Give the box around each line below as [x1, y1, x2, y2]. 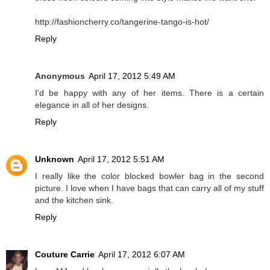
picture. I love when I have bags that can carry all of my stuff [35, 183, 264, 193]
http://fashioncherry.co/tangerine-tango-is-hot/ [35, 17, 209, 27]
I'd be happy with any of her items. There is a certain [35, 88, 264, 98]
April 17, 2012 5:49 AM [89, 71, 175, 81]
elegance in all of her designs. [35, 100, 149, 110]
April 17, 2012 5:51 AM [78, 154, 165, 165]
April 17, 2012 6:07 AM [98, 250, 185, 260]
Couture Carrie [35, 250, 95, 260]
